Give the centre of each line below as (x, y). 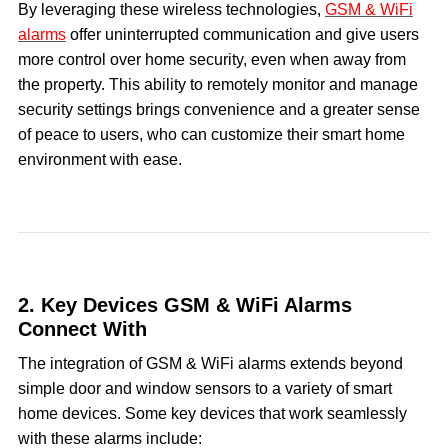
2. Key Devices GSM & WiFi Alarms (184, 304)
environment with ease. (99, 159)
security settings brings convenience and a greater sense (218, 109)
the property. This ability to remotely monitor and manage (217, 84)
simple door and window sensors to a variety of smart (204, 388)
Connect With (82, 328)
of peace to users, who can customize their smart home (211, 134)
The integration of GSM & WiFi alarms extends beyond (210, 363)
